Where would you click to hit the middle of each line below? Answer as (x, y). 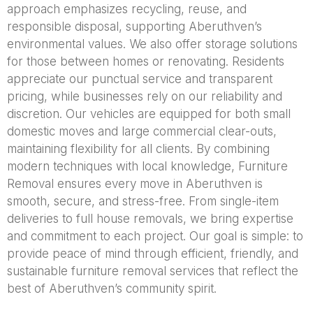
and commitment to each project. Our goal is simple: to (155, 236)
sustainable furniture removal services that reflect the (153, 271)
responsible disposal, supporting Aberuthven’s (134, 27)
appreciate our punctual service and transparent (140, 79)
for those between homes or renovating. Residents (146, 61)
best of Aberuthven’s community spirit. (112, 289)
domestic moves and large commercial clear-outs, (142, 131)
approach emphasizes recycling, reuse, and (127, 9)
